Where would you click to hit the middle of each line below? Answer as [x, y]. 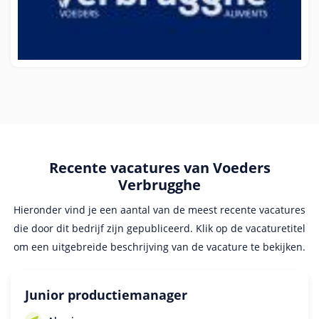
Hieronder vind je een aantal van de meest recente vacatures [159, 209]
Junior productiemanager [106, 294]
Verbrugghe [159, 184]
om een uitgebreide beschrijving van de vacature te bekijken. [159, 246]
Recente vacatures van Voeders [159, 167]
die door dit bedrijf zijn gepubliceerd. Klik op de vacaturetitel [159, 228]
